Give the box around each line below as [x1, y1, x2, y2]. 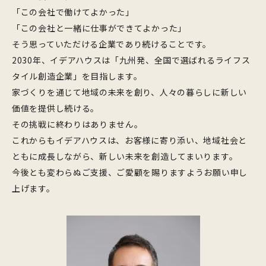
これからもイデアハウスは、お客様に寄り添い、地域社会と [12, 134, 247, 146]
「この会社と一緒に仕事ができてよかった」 [12, 22, 186, 34]
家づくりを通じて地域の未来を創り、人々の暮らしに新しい [12, 86, 247, 98]
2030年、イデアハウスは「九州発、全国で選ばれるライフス [12, 54, 251, 66]
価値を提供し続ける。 [12, 102, 99, 114]
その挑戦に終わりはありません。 [12, 118, 143, 130]
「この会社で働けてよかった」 [12, 6, 134, 18]
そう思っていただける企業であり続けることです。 [12, 38, 212, 50]
